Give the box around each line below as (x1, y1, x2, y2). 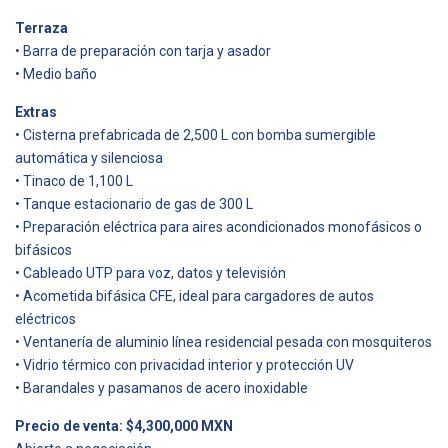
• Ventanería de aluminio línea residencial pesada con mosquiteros (15, 333, 432, 350)
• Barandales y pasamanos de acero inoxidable (15, 379, 308, 396)
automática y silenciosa (15, 149, 163, 166)
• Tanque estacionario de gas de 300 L (15, 195, 253, 212)
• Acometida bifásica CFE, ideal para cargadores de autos (15, 287, 374, 304)
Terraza (15, 19, 68, 36)
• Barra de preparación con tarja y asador (15, 42, 271, 59)
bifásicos (15, 241, 72, 258)
